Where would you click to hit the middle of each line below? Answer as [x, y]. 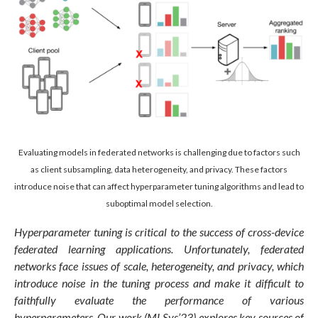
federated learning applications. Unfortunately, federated [159, 248]
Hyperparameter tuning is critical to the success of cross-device [159, 231]
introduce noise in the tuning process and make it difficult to [159, 283]
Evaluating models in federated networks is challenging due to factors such [159, 152]
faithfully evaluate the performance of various [159, 300]
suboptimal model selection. [159, 203]
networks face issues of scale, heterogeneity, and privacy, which [159, 265]
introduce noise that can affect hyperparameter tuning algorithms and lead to [159, 186]
